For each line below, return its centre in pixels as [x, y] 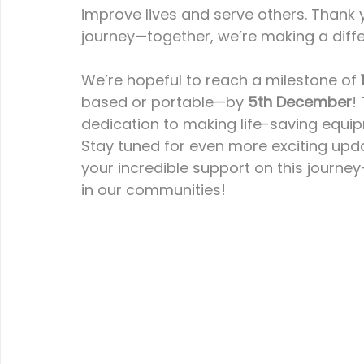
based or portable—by [165, 102]
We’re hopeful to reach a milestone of [221, 80]
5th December [300, 102]
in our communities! [154, 189]
